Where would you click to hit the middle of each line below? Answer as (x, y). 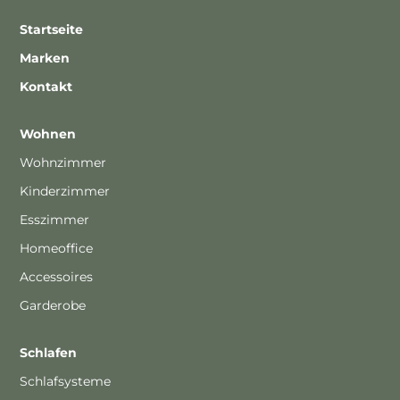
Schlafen (49, 353)
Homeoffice (57, 248)
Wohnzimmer (63, 162)
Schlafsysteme (66, 381)
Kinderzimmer (65, 191)
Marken (45, 58)
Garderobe (53, 305)
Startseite (52, 29)
